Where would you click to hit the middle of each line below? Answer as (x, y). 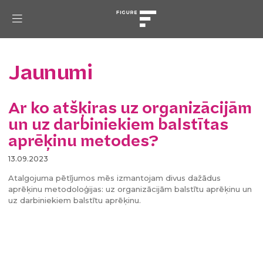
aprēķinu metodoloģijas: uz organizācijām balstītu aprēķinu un (130, 189)
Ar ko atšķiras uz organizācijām (130, 108)
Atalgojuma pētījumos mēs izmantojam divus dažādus (114, 178)
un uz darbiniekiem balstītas (118, 125)
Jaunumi (50, 73)
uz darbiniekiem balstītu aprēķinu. (75, 200)
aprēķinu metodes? (83, 141)
